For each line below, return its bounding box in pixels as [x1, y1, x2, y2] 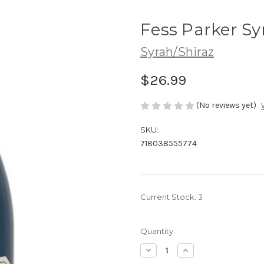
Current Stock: [140, 192, 198, 202]
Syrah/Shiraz [140, 44, 214, 59]
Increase [180, 245, 216, 256]
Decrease [143, 245, 183, 256]
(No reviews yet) [196, 100, 256, 110]
